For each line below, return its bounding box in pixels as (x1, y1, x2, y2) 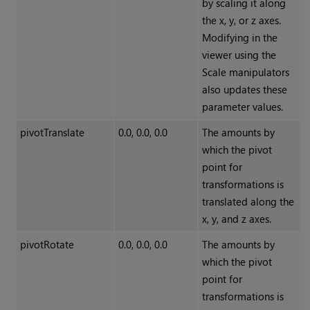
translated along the (201, 194, 294, 209)
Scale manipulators (201, 65, 289, 80)
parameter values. (201, 100, 283, 114)
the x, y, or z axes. (201, 13, 281, 28)
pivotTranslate (19, 125, 84, 140)
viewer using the (201, 48, 276, 62)
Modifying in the (201, 30, 277, 45)
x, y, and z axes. (201, 212, 271, 226)
